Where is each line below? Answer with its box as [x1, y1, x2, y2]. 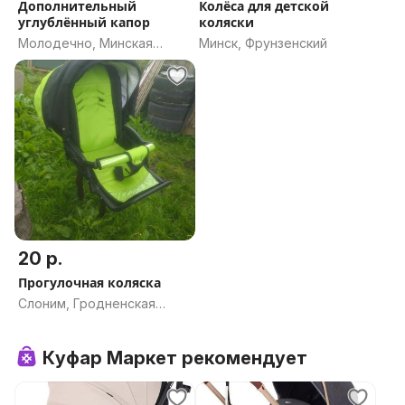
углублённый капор [18, 14, 150, 31]
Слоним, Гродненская [18, 296, 155, 311]
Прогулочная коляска [18, 274, 161, 291]
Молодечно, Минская [18, 35, 153, 51]
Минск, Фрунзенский [199, 35, 327, 51]
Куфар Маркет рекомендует [42, 347, 307, 369]
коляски [199, 14, 254, 31]
